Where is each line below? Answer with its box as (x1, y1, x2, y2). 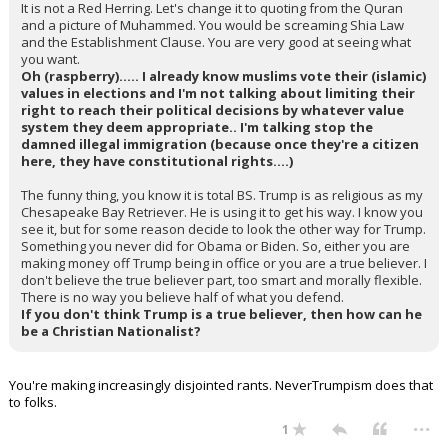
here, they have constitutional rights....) (21, 152, 293, 170)
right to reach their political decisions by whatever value (21, 101, 404, 119)
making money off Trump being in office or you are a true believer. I (21, 254, 427, 272)
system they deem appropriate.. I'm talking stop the (21, 118, 373, 136)
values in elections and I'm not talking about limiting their (21, 84, 415, 102)
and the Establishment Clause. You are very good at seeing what (21, 33, 411, 51)
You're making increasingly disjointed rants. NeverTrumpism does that (9, 376, 433, 394)
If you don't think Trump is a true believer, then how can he (21, 305, 422, 323)
